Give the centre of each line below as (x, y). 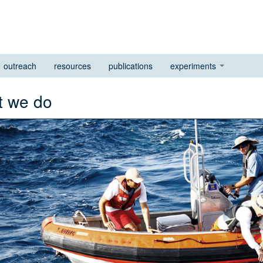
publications (131, 66)
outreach (20, 66)
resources (73, 66)
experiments (194, 66)
